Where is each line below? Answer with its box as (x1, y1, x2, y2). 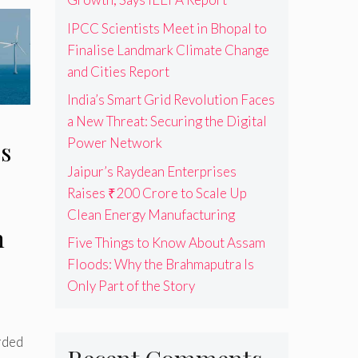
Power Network (66, 134, 162, 152)
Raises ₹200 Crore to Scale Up (66, 184, 247, 201)
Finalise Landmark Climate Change (66, 41, 269, 58)
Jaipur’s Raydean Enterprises (66, 162, 237, 180)
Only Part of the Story (66, 277, 195, 295)
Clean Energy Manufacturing (66, 205, 235, 223)
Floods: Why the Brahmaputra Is (66, 256, 254, 273)
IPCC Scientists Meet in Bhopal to (66, 19, 267, 37)
